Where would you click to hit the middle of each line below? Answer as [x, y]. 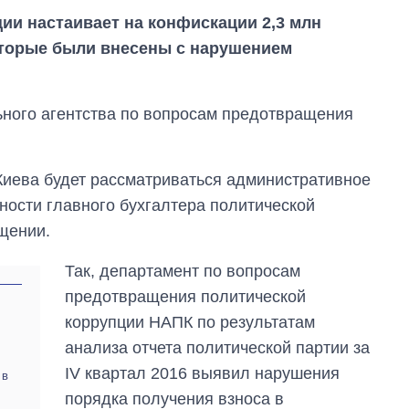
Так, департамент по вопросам [183, 272]
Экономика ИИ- [321, 351]
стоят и [293, 385]
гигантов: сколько [327, 368]
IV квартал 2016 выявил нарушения [203, 374]
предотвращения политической [186, 297]
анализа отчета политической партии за [218, 348]
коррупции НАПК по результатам [190, 323]
